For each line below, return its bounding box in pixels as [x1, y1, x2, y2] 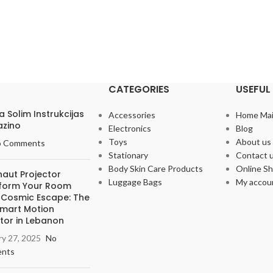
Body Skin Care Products [108, 163, 203, 174]
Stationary [108, 150, 148, 160]
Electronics [108, 123, 151, 133]
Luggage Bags [108, 177, 162, 187]
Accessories [108, 110, 155, 120]
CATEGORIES [108, 82, 169, 96]
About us [235, 136, 271, 147]
